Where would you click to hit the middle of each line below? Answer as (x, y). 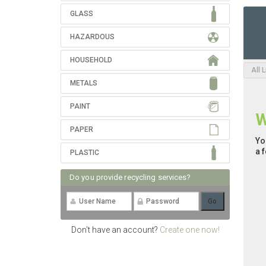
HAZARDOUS (92, 37)
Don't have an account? (115, 230)
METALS (84, 83)
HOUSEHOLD (91, 60)
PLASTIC (85, 153)
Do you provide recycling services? (130, 177)
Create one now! (189, 230)
